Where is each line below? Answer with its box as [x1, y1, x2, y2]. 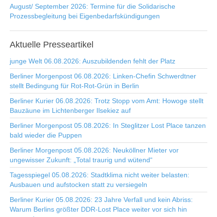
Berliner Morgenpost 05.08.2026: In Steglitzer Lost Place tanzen [10, 122, 206, 129]
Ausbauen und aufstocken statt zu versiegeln [10, 181, 147, 188]
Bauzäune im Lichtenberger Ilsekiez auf [10, 107, 131, 114]
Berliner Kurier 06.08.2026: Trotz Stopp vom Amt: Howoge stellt [10, 97, 203, 105]
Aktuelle [10, 40, 41, 49]
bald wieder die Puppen [10, 131, 82, 139]
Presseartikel [41, 40, 93, 49]
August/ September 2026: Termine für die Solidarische [10, 2, 175, 10]
